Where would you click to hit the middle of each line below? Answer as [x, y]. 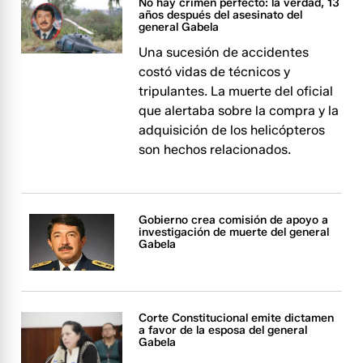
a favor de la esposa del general [223, 331]
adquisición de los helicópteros [232, 130]
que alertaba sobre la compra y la [239, 111]
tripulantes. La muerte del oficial [236, 91]
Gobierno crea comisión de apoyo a [234, 220]
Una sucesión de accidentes [224, 52]
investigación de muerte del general [234, 232]
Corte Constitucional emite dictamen [237, 318]
